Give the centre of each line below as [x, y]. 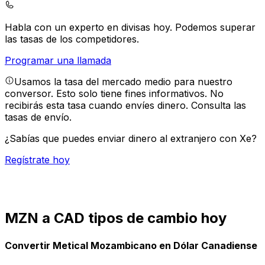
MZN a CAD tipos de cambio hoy [116, 218]
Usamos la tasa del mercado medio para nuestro [123, 82]
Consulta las [219, 106]
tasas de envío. [38, 117]
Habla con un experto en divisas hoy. [90, 28]
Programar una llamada [58, 61]
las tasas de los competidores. [72, 39]
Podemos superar [215, 28]
